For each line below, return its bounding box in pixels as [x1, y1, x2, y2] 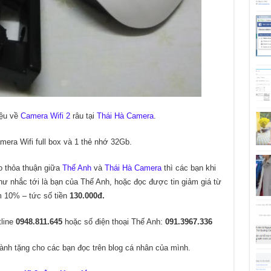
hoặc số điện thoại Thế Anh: [62, 217, 165, 226]
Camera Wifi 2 [20, 111, 70, 120]
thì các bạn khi [161, 163, 216, 172]
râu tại [70, 111, 97, 120]
